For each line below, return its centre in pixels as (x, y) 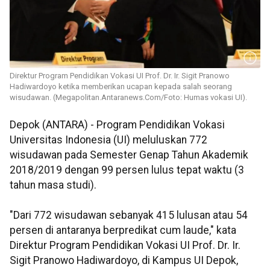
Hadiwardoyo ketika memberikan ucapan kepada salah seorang (121, 87)
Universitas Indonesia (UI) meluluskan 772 (108, 140)
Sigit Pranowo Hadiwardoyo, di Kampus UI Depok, (124, 261)
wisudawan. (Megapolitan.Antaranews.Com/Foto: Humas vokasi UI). (128, 98)
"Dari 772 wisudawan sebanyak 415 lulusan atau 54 (129, 215)
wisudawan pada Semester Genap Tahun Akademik (129, 155)
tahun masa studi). (53, 185)
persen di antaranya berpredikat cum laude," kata (123, 231)
